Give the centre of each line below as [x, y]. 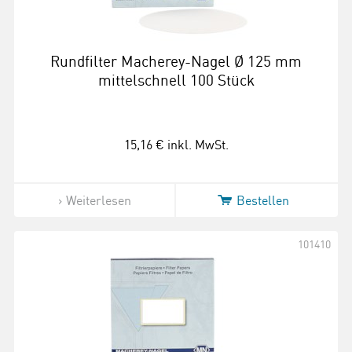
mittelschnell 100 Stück [176, 80]
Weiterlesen [98, 200]
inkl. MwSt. [198, 145]
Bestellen [262, 200]
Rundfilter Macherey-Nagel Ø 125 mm [176, 61]
